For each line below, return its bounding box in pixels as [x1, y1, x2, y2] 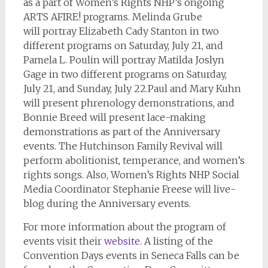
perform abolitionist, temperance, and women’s [23, 154, 245, 166]
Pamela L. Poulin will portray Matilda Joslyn [23, 54, 224, 66]
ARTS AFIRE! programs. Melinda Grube [23, 11, 202, 23]
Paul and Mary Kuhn [147, 83, 241, 95]
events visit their [23, 235, 104, 247]
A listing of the [141, 235, 213, 247]
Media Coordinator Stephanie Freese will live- [23, 183, 236, 195]
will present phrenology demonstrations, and [23, 97, 234, 109]
